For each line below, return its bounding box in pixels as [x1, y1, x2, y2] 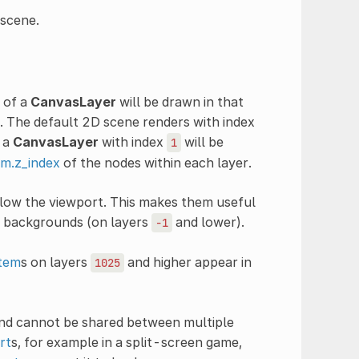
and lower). [171, 213, 244, 230]
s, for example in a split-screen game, [10, 333, 242, 350]
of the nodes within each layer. [59, 154, 252, 171]
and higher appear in [123, 253, 252, 270]
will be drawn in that [115, 93, 244, 110]
